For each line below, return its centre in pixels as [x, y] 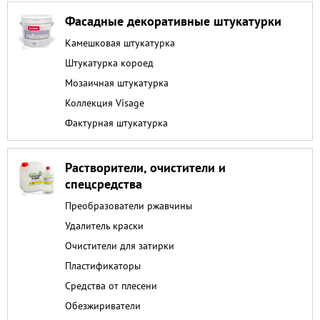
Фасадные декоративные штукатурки [173, 21]
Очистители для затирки [120, 245]
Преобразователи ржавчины [129, 205]
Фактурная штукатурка [116, 122]
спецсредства [104, 184]
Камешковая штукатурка [120, 42]
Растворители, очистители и [145, 167]
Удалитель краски [104, 225]
